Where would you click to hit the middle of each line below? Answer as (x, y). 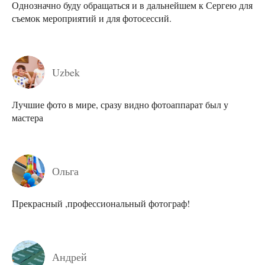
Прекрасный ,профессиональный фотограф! (101, 203)
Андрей (70, 256)
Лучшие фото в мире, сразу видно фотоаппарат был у (120, 104)
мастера (28, 117)
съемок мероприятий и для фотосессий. (92, 18)
